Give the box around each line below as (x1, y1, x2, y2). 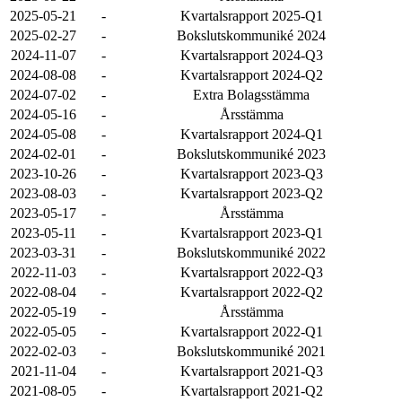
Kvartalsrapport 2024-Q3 (179, 48, 323, 63)
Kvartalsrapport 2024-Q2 (179, 67, 323, 83)
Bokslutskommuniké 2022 (177, 245, 326, 260)
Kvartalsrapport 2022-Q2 (179, 284, 323, 300)
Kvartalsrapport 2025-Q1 (179, 8, 323, 23)
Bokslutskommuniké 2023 (177, 146, 326, 162)
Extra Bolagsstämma (193, 87, 310, 102)
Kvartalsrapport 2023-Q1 (179, 225, 323, 240)
